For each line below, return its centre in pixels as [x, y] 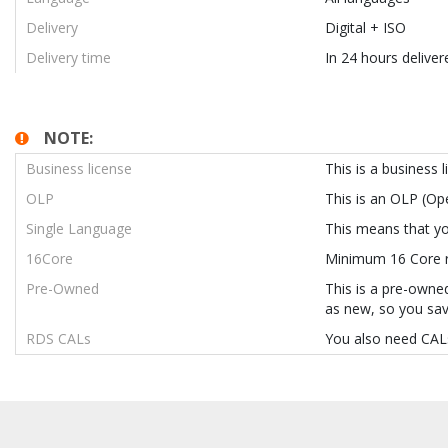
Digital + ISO [365, 27]
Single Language [79, 228]
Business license [79, 168]
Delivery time [68, 57]
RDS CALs [58, 338]
